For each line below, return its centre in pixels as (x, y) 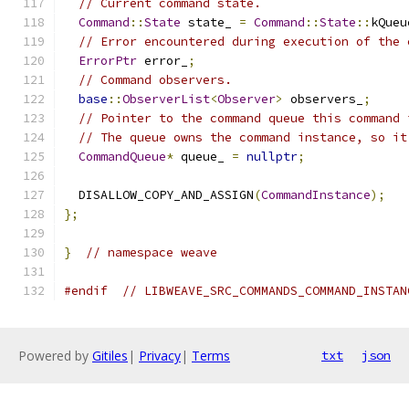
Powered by (55, 356)
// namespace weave (152, 252)
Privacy (160, 356)
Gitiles (110, 356)
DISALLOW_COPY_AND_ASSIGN (159, 195)
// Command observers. (155, 80)
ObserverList (166, 99)
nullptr (272, 157)
